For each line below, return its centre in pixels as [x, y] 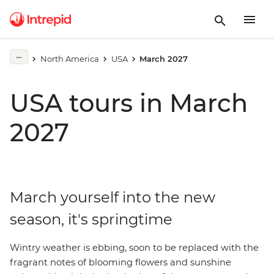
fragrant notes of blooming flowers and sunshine [120, 262]
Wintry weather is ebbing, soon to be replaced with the [134, 248]
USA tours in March [129, 103]
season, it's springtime [91, 219]
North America [69, 59]
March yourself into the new [113, 197]
